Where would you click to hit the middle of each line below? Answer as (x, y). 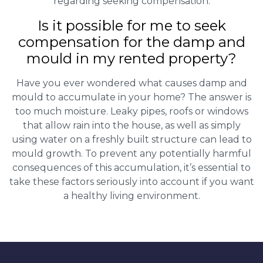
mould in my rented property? (131, 59)
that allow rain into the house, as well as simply (131, 126)
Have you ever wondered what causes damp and (131, 83)
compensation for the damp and (131, 42)
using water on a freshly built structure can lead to (131, 140)
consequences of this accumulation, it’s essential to (131, 168)
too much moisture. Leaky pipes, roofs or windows (131, 112)
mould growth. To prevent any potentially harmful (131, 154)
